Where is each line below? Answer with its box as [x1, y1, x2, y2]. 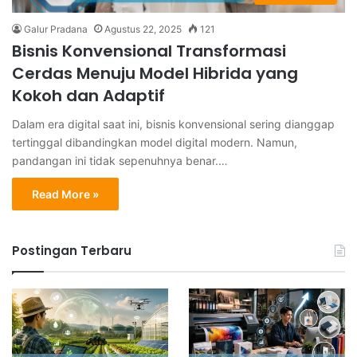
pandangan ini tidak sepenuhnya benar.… [12, 153, 228, 167]
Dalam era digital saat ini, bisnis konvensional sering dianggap [12, 116, 335, 131]
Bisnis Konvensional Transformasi [12, 39, 286, 62]
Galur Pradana [24, 22, 88, 35]
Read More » [32, 186, 99, 201]
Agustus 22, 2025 [104, 22, 182, 35]
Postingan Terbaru [12, 241, 131, 259]
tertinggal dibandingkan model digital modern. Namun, [12, 135, 297, 149]
